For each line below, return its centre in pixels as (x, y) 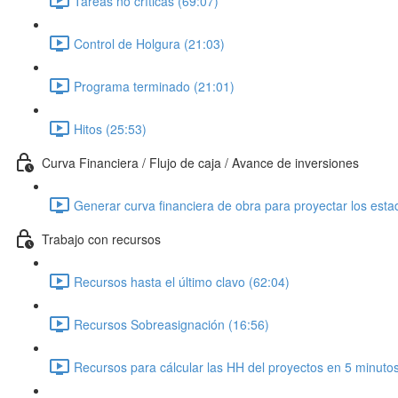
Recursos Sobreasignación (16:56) (171, 324)
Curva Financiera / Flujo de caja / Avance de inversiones (200, 162)
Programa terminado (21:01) (154, 86)
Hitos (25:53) (110, 128)
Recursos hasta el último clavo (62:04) (182, 281)
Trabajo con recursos (101, 239)
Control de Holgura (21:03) (149, 43)
